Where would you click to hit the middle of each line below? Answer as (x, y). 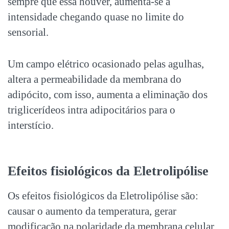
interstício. (31, 125)
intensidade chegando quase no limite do (96, 17)
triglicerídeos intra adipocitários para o (91, 110)
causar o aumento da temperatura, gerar (92, 211)
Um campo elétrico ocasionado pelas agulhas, (106, 64)
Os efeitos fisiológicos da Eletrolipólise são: (103, 196)
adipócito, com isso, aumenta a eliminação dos (108, 94)
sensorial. (28, 32)
